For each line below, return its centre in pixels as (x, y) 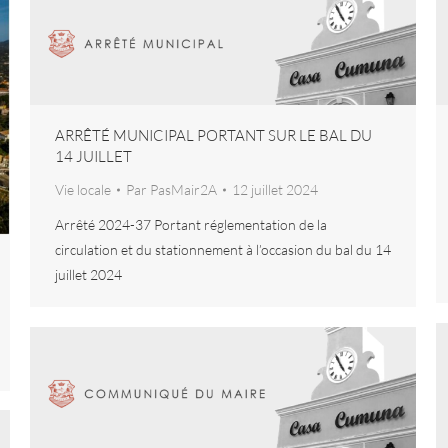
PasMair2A (183, 190)
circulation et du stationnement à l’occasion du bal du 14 (223, 250)
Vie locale (83, 190)
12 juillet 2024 (275, 190)
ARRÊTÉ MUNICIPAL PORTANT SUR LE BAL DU (213, 136)
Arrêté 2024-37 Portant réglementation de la (191, 225)
